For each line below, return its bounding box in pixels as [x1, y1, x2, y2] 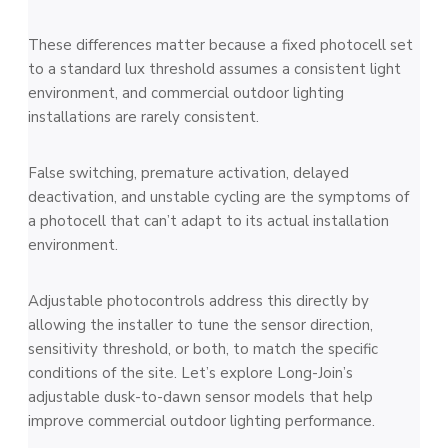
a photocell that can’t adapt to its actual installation [28, 211, 389, 231]
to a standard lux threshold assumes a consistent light [28, 59, 401, 79]
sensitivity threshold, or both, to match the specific [28, 339, 378, 359]
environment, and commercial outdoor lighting [28, 83, 344, 103]
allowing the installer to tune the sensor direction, [28, 315, 373, 335]
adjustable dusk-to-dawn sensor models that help [28, 387, 373, 407]
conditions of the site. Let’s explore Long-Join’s [28, 363, 353, 383]
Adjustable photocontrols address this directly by [28, 291, 369, 311]
